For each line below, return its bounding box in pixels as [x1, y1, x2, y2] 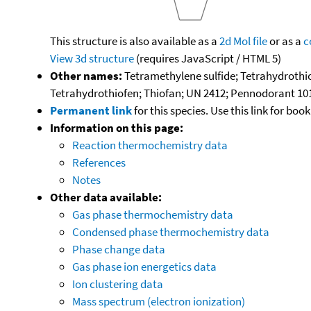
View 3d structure [50, 50, 134, 66]
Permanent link [50, 102, 132, 118]
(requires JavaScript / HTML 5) [134, 50, 281, 66]
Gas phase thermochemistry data [72, 206, 233, 222]
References [72, 154, 126, 170]
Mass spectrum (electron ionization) [72, 293, 245, 309]
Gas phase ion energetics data [72, 258, 217, 274]
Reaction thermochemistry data [72, 137, 228, 153]
